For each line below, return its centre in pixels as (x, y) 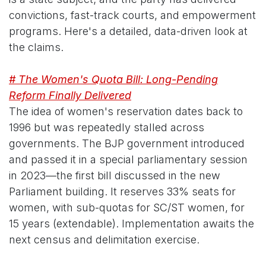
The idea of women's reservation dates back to (126, 112)
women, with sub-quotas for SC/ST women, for (127, 208)
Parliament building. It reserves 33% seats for (122, 192)
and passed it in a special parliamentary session (128, 160)
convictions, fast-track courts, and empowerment (132, 15)
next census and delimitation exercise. (104, 240)
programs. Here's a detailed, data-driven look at (128, 31)
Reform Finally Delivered (70, 96)
